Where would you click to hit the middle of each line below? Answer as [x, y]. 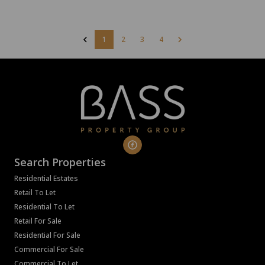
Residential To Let [44, 207]
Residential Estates [46, 179]
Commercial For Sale [49, 250]
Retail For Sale [38, 221]
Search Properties [60, 162]
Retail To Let [35, 193]
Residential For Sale [47, 235]
